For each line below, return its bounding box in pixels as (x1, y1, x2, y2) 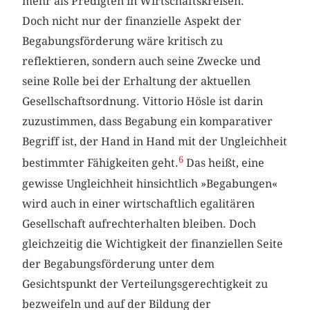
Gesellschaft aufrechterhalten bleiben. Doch (22, 217, 257, 230)
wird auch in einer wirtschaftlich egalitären (22, 197, 255, 210)
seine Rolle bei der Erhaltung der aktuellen (22, 75, 251, 89)
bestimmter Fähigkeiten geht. (22, 156, 179, 170)
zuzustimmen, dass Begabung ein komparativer (22, 115, 273, 129)
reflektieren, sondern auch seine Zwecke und (22, 55, 262, 69)
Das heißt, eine (183, 156, 265, 170)
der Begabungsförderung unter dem (22, 257, 215, 271)
